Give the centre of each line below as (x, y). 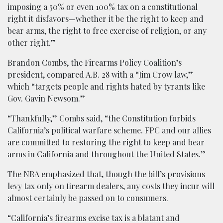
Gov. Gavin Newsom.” (46, 98)
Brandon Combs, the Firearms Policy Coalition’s (95, 62)
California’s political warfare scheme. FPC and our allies (109, 130)
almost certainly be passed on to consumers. (88, 198)
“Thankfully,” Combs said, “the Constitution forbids (102, 118)
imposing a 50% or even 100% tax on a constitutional (103, 6)
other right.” (32, 42)
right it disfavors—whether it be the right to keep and (106, 18)
